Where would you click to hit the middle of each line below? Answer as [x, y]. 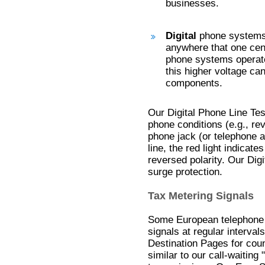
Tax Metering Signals [201, 196]
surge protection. [185, 172]
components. [194, 83]
